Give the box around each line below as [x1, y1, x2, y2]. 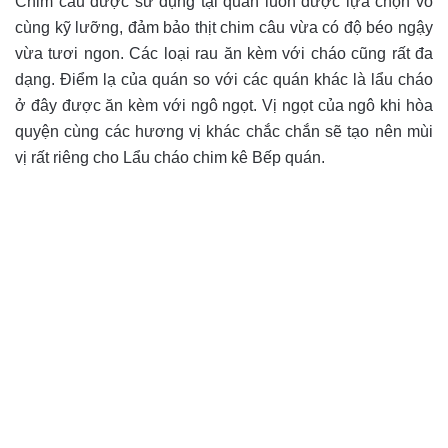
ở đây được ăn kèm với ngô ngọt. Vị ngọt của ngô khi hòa [15, 97, 433, 115]
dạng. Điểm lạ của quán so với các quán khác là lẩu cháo [15, 71, 433, 89]
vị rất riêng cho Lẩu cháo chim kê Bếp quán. [15, 149, 325, 167]
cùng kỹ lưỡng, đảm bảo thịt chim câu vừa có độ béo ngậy [15, 19, 433, 37]
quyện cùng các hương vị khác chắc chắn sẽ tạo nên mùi [15, 123, 433, 141]
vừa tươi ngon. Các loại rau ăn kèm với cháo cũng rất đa [15, 45, 433, 63]
